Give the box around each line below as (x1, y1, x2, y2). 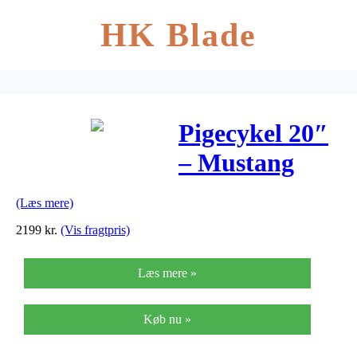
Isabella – (178, 178, 282, 207)
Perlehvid (178, 207, 284, 237)
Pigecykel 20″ (178, 119, 328, 148)
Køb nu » (143, 312, 191, 326)
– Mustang (178, 148, 294, 178)
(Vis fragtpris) (61, 222, 130, 237)
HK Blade (100, 17, 257, 53)
